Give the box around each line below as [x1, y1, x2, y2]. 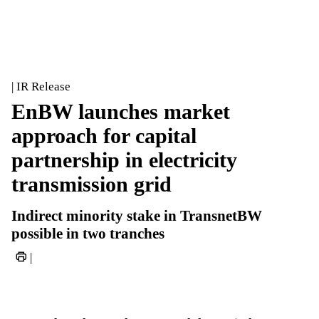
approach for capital [11, 124, 197, 147]
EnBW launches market [11, 100, 230, 123]
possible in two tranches [11, 225, 164, 242]
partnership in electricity [11, 148, 237, 172]
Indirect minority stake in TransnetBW [11, 207, 262, 224]
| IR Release [11, 80, 70, 93]
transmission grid [11, 172, 172, 196]
